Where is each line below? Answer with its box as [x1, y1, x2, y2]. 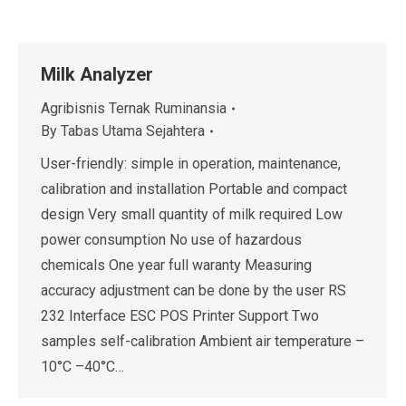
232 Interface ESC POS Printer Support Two [41, 307, 319, 324]
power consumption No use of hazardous [41, 231, 302, 248]
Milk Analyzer [41, 63, 153, 85]
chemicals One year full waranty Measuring [41, 256, 312, 274]
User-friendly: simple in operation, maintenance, [41, 155, 341, 172]
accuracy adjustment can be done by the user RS [41, 282, 346, 299]
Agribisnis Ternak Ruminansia [41, 100, 227, 117]
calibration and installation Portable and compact [41, 180, 347, 198]
